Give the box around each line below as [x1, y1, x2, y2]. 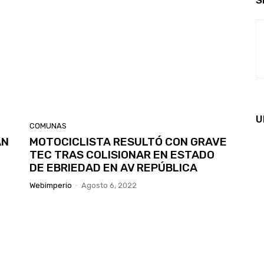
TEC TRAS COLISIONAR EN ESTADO [29, 147, 214, 161]
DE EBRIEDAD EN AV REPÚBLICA [29, 160, 197, 174]
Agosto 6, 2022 [81, 180, 137, 190]
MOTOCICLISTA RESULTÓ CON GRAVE [29, 134, 227, 148]
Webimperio [29, 180, 72, 190]
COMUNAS [29, 121, 67, 130]
